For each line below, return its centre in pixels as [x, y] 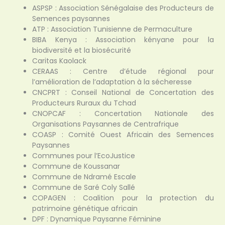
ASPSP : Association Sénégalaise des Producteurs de [123, 8]
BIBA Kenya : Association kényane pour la [123, 40]
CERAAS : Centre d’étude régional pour [123, 72]
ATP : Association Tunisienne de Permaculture [113, 29]
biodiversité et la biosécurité [82, 50]
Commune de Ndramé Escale [84, 177]
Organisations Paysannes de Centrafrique [106, 124]
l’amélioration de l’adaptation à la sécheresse [112, 82]
